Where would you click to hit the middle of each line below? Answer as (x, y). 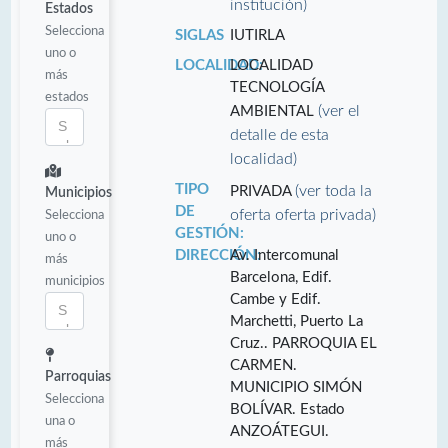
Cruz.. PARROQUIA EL (304, 343)
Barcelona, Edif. (281, 277)
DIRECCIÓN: (217, 255)
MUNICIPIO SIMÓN (296, 387)
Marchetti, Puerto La (297, 321)
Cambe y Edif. (276, 299)
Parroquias (78, 376)
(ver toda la (334, 190)
